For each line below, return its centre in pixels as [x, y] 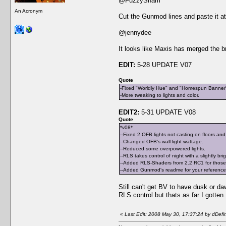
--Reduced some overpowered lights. [163, 148]
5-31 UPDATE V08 [168, 112]
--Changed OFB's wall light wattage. [162, 141]
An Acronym [29, 11]
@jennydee [135, 32]
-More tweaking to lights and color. [160, 95]
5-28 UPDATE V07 [163, 65]
